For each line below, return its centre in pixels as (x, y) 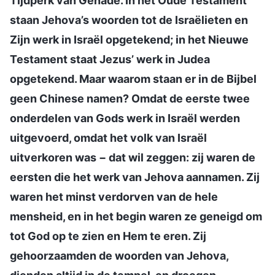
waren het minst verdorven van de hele (114, 196)
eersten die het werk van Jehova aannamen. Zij (135, 177)
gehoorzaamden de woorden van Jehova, (119, 255)
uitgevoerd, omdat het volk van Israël (108, 137)
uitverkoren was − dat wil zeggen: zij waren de (133, 157)
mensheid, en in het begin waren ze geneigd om (136, 216)
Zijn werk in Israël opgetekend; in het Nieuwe (129, 39)
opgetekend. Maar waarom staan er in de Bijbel (133, 79)
